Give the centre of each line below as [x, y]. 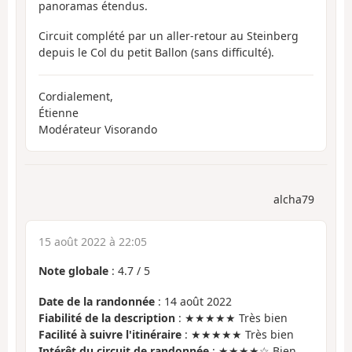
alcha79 [294, 200]
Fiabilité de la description [107, 317]
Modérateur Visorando [98, 129]
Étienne [59, 112]
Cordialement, [76, 96]
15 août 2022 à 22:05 [93, 242]
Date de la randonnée [97, 301]
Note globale [73, 271]
